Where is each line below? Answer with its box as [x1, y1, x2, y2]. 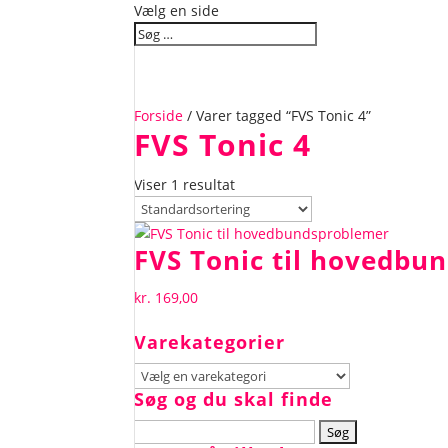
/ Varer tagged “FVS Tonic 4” [183, 106, 372, 125]
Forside [134, 106, 184, 125]
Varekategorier [134, 330, 286, 354]
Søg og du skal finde [134, 387, 334, 411]
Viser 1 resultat [134, 175, 236, 194]
